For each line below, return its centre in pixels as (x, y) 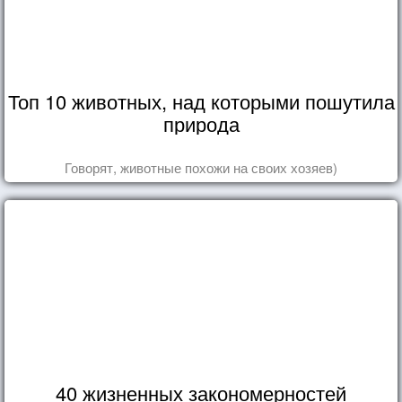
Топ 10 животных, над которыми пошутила (201, 100)
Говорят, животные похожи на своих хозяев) (201, 167)
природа (201, 123)
